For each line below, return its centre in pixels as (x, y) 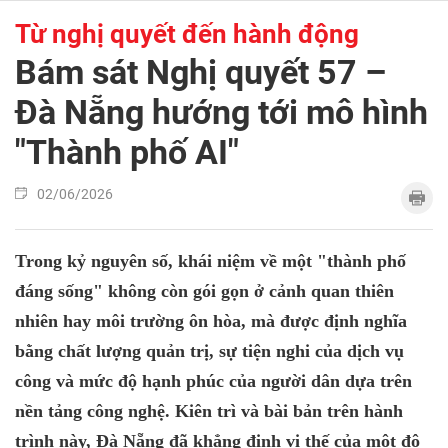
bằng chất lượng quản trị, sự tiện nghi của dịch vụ (209, 351)
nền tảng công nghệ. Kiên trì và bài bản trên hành (209, 411)
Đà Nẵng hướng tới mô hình (221, 112)
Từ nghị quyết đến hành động (187, 34)
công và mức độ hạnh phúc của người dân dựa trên (213, 381)
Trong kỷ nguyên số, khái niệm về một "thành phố (210, 261)
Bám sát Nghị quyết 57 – (200, 72)
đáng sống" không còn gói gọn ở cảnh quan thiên (204, 291)
